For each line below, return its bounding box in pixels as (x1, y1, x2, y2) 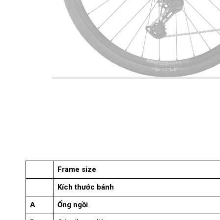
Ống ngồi (57, 200, 88, 210)
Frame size (57, 165, 98, 174)
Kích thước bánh (57, 183, 114, 192)
